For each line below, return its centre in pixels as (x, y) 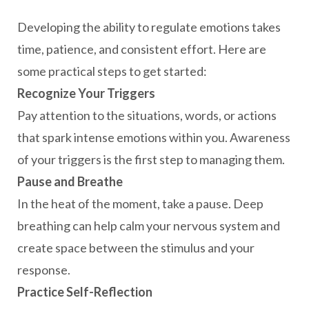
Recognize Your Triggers (86, 93)
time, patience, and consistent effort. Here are (142, 49)
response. (44, 270)
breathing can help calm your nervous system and (149, 226)
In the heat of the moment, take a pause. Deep (140, 203)
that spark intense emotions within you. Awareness (154, 137)
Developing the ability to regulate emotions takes (149, 27)
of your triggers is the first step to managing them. (151, 159)
